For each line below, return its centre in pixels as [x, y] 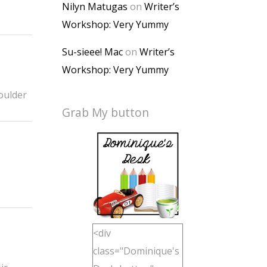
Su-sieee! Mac [92, 52]
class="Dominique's [136, 251]
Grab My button [105, 112]
